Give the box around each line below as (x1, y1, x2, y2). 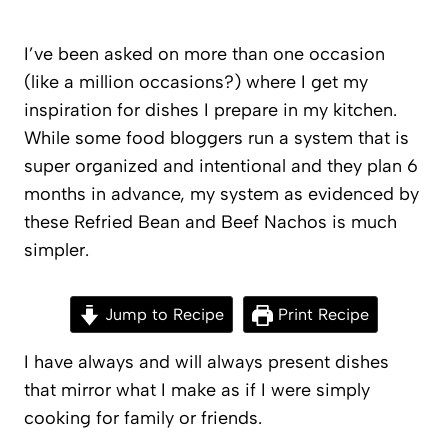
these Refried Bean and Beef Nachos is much (24, 211, 397, 234)
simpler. (24, 239, 89, 262)
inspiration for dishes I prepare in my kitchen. (24, 99, 397, 122)
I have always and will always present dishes (24, 351, 389, 374)
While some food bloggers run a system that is (24, 127, 409, 150)
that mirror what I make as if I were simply (24, 379, 370, 402)
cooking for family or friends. (24, 407, 262, 430)
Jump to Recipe (100, 305, 224, 325)
